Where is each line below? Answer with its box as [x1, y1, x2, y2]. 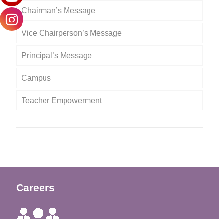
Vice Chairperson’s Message [22, 29, 122, 38]
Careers [16, 182, 55, 194]
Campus [22, 74, 51, 83]
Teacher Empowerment [22, 96, 102, 105]
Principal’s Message [22, 51, 92, 60]
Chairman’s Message [22, 6, 95, 15]
